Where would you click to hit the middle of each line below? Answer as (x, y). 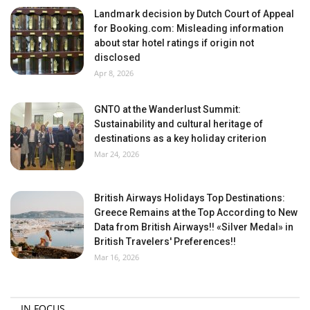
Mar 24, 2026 (117, 154)
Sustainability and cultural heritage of (179, 124)
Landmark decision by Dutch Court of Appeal (194, 13)
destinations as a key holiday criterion (180, 138)
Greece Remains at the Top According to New (196, 212)
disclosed (117, 57)
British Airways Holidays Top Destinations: (190, 198)
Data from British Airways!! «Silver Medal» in (194, 227)
